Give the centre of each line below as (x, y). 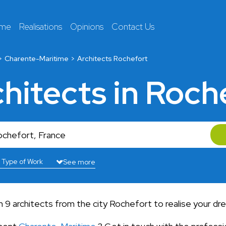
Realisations (41, 26)
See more (79, 162)
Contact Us (133, 26)
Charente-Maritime (36, 59)
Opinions (87, 26)
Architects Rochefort (112, 59)
